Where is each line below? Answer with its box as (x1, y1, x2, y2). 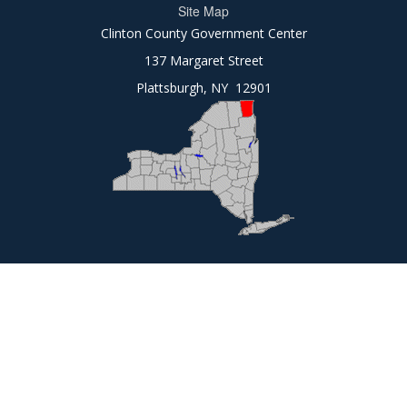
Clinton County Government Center (100, 24, 307, 42)
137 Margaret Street (144, 51, 263, 69)
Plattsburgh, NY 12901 (135, 78, 272, 96)
